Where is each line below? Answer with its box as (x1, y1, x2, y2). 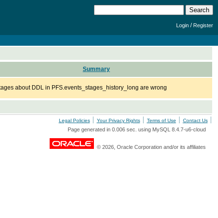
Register (193, 22, 213, 28)
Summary (83, 66, 110, 73)
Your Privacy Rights (96, 118, 140, 123)
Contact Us (182, 118, 208, 123)
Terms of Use (146, 118, 176, 123)
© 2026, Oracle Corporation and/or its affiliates (93, 144, 206, 150)
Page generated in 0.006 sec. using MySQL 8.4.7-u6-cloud (67, 127, 206, 132)
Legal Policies (58, 118, 90, 123)
